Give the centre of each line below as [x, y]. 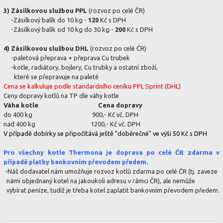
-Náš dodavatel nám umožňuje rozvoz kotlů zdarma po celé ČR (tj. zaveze [111, 171]
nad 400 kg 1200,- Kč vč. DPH [72, 124]
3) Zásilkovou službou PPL [46, 11]
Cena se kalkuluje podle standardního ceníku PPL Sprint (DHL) [92, 86]
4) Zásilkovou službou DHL [46, 49]
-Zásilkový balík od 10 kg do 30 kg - [59, 30]
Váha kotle [23, 105]
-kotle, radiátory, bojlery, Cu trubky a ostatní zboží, [81, 67]
